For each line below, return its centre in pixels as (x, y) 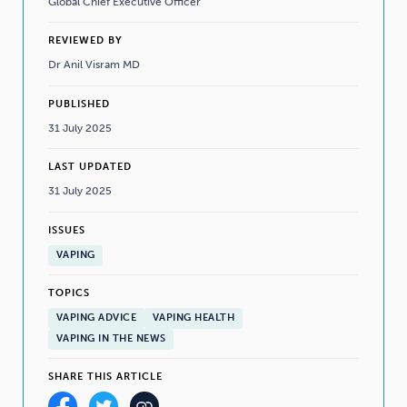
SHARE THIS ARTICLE (105, 376)
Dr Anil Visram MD (94, 65)
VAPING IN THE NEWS (111, 339)
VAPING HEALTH (194, 318)
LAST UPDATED (89, 167)
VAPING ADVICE (96, 318)
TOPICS (69, 293)
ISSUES (66, 230)
